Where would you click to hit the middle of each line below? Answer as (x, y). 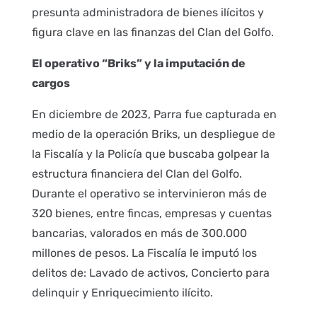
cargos (51, 83)
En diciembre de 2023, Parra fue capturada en (154, 115)
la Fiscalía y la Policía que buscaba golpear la (150, 154)
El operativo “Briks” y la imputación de (138, 64)
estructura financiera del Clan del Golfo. (137, 174)
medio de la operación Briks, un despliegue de (153, 134)
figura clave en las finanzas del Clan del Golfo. (152, 33)
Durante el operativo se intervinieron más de (149, 194)
